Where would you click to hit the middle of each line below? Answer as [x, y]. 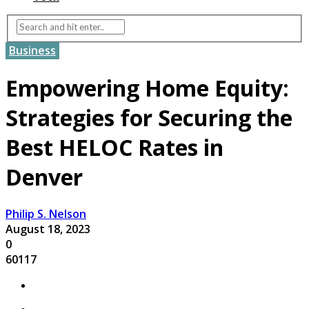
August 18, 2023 [48, 229]
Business [32, 51]
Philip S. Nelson [46, 214]
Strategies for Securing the [149, 117]
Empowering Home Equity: [147, 88]
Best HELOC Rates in [114, 147]
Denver [44, 177]
